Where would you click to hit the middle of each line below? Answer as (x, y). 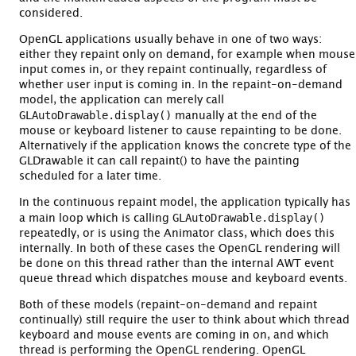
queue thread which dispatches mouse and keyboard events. (183, 279)
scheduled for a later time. (90, 176)
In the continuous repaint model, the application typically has (185, 202)
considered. (51, 13)
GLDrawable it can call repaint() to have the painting (159, 161)
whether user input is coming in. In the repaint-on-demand (181, 85)
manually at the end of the (244, 116)
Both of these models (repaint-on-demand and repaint (168, 305)
